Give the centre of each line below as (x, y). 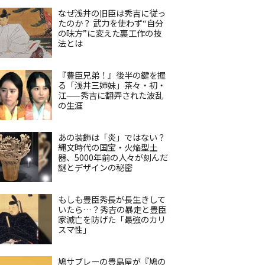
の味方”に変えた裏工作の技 (110, 33)
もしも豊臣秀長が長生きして (112, 199)
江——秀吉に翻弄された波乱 (111, 95)
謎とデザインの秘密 (95, 167)
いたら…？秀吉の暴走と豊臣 (112, 209)
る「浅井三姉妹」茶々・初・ (112, 85)
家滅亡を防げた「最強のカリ (112, 219)
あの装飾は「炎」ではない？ (112, 137)
